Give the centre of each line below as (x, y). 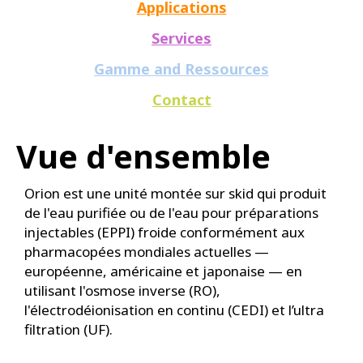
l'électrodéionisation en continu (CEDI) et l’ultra (174, 310)
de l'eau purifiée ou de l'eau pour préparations (171, 212)
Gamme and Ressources (181, 68)
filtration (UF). (68, 329)
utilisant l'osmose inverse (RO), (122, 290)
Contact (181, 99)
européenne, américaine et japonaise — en (163, 271)
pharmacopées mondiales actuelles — (147, 251)
